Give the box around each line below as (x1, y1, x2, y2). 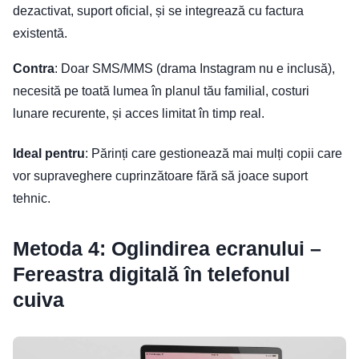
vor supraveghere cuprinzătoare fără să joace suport (13, 169, 308, 184)
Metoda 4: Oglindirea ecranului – (13, 237, 321, 260)
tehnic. (13, 192, 50, 206)
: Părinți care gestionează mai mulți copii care (85, 147, 342, 161)
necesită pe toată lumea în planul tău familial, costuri (13, 84, 309, 99)
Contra (13, 62, 54, 76)
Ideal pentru (13, 147, 85, 161)
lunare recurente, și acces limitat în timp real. (13, 107, 264, 121)
